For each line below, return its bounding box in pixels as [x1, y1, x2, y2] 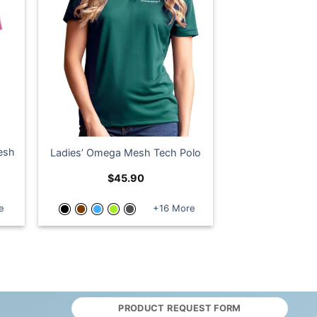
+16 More [152, 202, 195, 214]
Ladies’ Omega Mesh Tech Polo [50, 146, 202, 159]
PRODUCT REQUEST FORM [118, 303, 241, 314]
